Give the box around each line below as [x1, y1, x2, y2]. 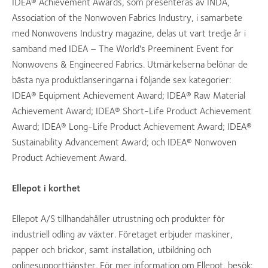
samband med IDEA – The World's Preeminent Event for [12, 43, 233, 54]
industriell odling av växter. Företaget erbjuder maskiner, [12, 229, 233, 240]
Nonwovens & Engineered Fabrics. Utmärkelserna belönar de [12, 59, 248, 70]
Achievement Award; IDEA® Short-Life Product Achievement [12, 105, 251, 117]
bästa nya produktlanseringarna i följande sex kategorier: [12, 74, 231, 86]
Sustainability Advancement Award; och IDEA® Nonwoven [12, 136, 236, 148]
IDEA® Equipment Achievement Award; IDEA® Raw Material [12, 90, 245, 101]
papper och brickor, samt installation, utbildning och [12, 244, 211, 255]
